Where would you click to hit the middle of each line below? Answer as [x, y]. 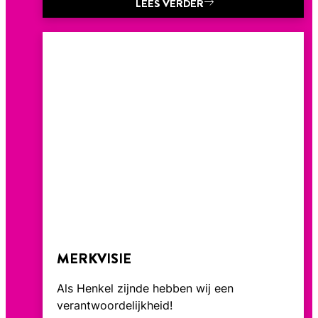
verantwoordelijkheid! [115, 306]
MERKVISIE [94, 259]
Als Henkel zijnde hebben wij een [145, 289]
